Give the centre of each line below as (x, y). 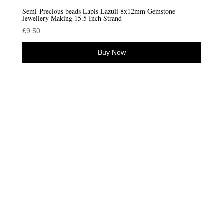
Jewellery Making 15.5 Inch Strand (72, 18)
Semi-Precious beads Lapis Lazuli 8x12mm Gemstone (99, 11)
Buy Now (112, 52)
